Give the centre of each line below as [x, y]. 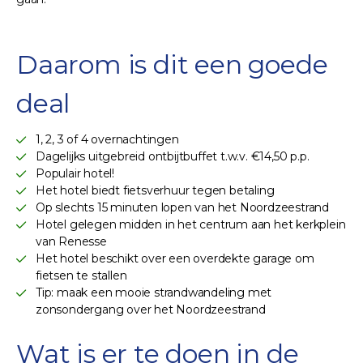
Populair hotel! [75, 173]
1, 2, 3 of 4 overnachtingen [107, 139]
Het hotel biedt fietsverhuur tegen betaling [155, 190]
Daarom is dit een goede [172, 64]
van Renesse [71, 241]
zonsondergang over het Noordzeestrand [151, 309]
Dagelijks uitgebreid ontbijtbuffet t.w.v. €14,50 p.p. [173, 156]
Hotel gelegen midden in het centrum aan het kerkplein [191, 224]
